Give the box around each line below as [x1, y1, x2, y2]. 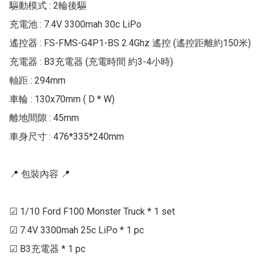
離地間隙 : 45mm [9, 112, 79, 124]
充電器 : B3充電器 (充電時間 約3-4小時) [9, 56, 173, 68]
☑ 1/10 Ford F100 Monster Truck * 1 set [9, 206, 175, 218]
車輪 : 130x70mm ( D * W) [9, 94, 115, 105]
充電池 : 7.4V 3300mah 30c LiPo [9, 19, 142, 30]
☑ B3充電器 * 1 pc [9, 243, 85, 255]
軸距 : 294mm [9, 75, 65, 87]
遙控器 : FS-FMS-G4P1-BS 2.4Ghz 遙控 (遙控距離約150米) [9, 37, 251, 49]
